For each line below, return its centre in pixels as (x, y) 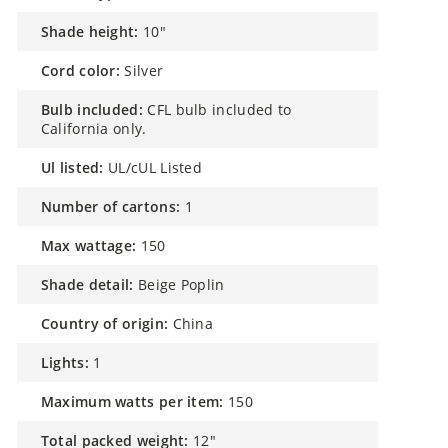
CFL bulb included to (219, 109)
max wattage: (95, 245)
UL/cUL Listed (155, 167)
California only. (93, 128)
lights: (69, 362)
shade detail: (91, 284)
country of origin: (109, 323)
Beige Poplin (181, 284)
